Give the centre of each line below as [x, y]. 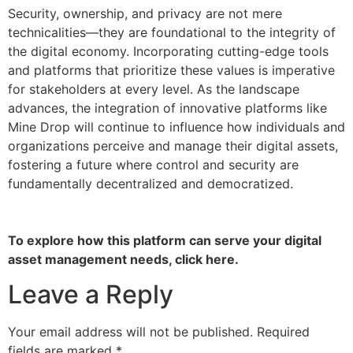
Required [283, 332]
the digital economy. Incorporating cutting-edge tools [168, 51]
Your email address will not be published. [130, 332]
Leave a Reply [91, 295]
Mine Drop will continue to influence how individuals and [176, 126]
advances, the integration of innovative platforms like [167, 108]
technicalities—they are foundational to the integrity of [172, 32]
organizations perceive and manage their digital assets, [173, 145]
